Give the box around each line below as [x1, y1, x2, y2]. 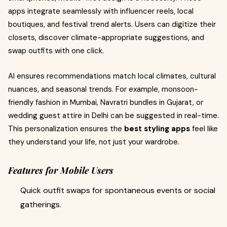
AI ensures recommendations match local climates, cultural [8, 71, 216, 81]
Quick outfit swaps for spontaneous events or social [20, 185, 215, 196]
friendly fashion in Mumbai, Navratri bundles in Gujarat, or [8, 97, 203, 107]
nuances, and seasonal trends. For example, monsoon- [8, 84, 198, 94]
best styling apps [124, 124, 190, 134]
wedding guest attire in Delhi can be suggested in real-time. [8, 110, 219, 121]
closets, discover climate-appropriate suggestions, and [8, 32, 204, 43]
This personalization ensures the [8, 124, 124, 134]
